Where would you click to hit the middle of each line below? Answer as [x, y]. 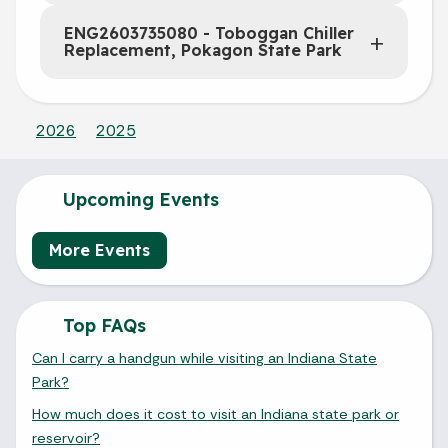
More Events [99, 249]
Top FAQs [102, 324]
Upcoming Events [138, 198]
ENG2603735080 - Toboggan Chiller [209, 32]
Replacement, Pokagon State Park [203, 49]
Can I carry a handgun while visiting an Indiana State [204, 357]
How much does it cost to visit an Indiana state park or [215, 413]
